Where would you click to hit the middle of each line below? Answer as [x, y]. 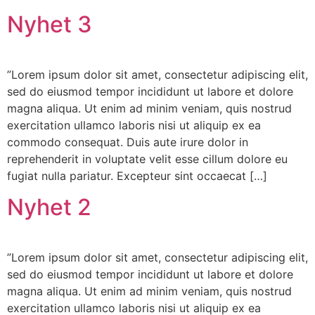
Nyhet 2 [49, 207]
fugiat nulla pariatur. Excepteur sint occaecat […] [137, 175]
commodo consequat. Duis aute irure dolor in [128, 142]
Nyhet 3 [50, 24]
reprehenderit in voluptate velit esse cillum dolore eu [147, 159]
